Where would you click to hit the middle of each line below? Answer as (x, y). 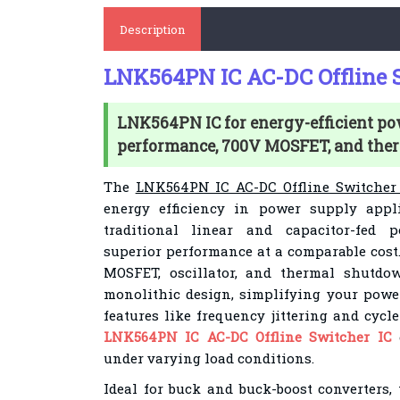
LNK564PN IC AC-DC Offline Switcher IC (247, 337)
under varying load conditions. (208, 358)
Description (152, 29)
